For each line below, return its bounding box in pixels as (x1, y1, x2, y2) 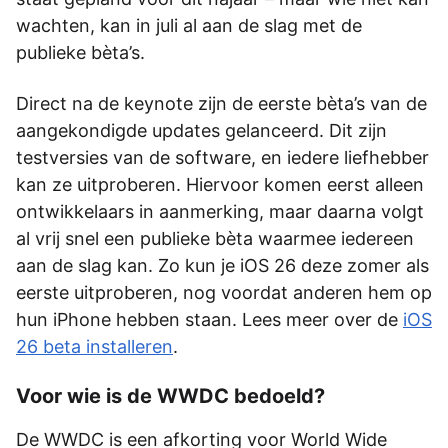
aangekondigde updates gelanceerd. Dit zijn (16, 119, 387, 141)
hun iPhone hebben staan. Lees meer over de (16, 308, 403, 330)
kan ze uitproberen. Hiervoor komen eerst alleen (16, 173, 424, 195)
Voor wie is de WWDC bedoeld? (16, 383, 325, 408)
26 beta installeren (16, 335, 173, 357)
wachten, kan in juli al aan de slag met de (16, 14, 362, 36)
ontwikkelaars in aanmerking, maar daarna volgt (16, 200, 424, 222)
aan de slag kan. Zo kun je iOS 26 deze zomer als (16, 254, 429, 276)
